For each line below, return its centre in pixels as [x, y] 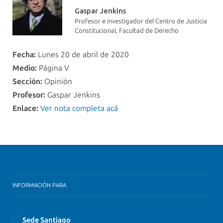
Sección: [27, 82]
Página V [53, 68]
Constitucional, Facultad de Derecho [127, 31]
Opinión [57, 82]
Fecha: [24, 55]
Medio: [25, 68]
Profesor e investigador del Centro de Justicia [141, 21]
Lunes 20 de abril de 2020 [82, 55]
